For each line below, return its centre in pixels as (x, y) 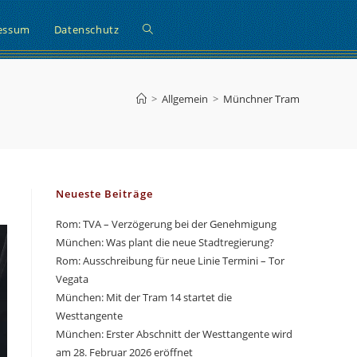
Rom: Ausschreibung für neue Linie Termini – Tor (170, 261)
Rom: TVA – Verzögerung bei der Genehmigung (166, 224)
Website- (167, 29)
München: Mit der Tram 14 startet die (144, 297)
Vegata (72, 279)
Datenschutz (86, 29)
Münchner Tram (261, 99)
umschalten (175, 147)
